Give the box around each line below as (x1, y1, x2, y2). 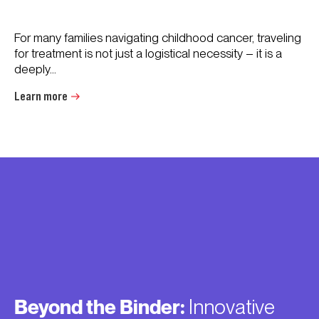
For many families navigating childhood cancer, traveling (14, 31, 301, 45)
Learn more (14, 89, 68, 104)
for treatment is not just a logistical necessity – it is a (14, 46, 282, 61)
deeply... (14, 62, 56, 76)
